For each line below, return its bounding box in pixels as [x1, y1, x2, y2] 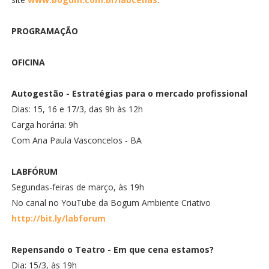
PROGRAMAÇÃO [11, 25, 78, 37]
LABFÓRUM [11, 166, 58, 177]
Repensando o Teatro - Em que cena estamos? [11, 244, 214, 255]
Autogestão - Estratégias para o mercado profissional [11, 88, 247, 99]
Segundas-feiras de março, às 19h [11, 181, 144, 193]
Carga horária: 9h [11, 119, 78, 130]
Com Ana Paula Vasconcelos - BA [11, 134, 142, 146]
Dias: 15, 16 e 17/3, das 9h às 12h [11, 103, 143, 115]
